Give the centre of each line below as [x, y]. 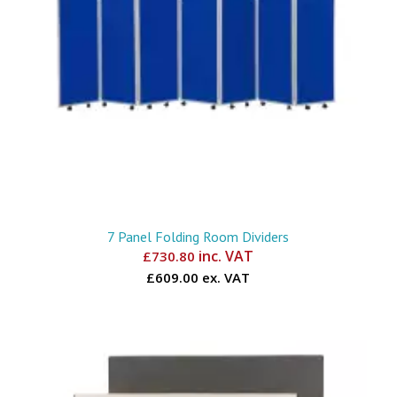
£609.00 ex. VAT [198, 277]
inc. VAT [225, 256]
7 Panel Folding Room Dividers [198, 236]
